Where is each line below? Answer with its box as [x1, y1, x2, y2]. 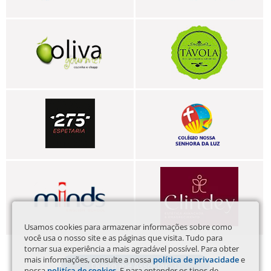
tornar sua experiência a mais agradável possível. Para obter [24, 243, 239, 254]
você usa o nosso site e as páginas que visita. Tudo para [24, 232, 223, 243]
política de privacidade [153, 254, 239, 265]
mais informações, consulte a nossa [24, 254, 153, 265]
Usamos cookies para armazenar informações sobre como [24, 221, 232, 232]
